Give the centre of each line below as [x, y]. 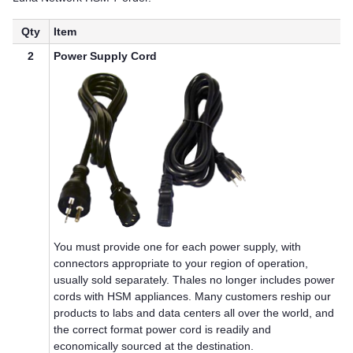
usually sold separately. [113, 280]
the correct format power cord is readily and [163, 330]
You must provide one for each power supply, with [178, 247]
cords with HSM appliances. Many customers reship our [193, 297]
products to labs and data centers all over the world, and [194, 313]
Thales [190, 280]
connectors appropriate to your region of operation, [181, 264]
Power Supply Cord [106, 56]
